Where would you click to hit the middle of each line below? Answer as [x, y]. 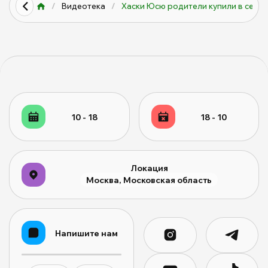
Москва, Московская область [149, 180]
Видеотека [83, 6]
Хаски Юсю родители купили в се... [190, 6]
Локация [149, 168]
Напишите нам [86, 233]
